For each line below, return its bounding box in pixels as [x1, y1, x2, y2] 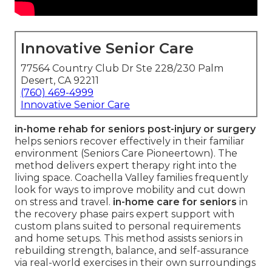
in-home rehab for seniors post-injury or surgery [15, 123, 256, 135]
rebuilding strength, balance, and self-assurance [15, 245, 249, 257]
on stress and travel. [15, 196, 113, 208]
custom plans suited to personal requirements [15, 220, 240, 233]
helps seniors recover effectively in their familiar [15, 135, 245, 148]
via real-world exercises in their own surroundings [15, 257, 256, 269]
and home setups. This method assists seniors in [15, 233, 243, 245]
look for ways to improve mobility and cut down [15, 184, 245, 196]
